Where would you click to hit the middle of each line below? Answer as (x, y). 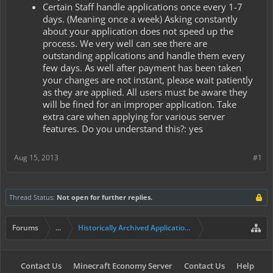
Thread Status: (32, 197)
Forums (25, 228)
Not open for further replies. (105, 197)
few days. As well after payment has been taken (142, 67)
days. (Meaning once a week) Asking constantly (140, 19)
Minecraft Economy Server (123, 266)
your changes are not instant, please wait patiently (148, 80)
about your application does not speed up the (138, 31)
